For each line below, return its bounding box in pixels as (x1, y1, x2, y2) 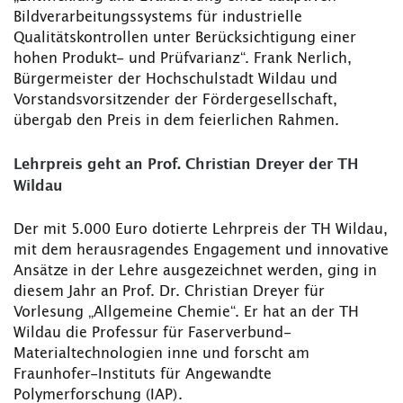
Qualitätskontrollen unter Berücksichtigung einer (13, 31, 356, 46)
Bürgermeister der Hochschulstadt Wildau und (13, 72, 337, 87)
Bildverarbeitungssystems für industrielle (13, 10, 302, 25)
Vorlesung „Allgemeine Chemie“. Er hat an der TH (13, 305, 359, 320)
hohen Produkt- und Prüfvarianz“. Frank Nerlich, (13, 51, 352, 67)
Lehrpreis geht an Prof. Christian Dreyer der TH (13, 157, 358, 173)
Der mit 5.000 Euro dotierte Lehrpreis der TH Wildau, (13, 222, 388, 237)
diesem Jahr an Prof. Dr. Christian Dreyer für (13, 284, 325, 300)
